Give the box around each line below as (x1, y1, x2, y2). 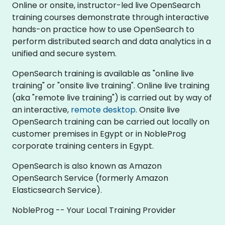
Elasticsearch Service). (12, 184, 102, 196)
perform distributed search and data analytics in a (12, 35, 211, 47)
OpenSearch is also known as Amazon (12, 160, 162, 172)
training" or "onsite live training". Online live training (12, 79, 209, 91)
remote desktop (71, 103, 136, 116)
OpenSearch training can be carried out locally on (12, 116, 209, 128)
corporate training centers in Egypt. (12, 140, 154, 152)
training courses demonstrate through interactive (12, 11, 209, 23)
